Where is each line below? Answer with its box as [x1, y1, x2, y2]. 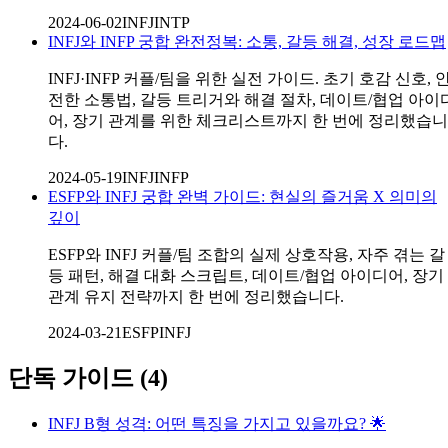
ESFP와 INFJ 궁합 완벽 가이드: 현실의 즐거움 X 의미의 [48, 188, 437, 206]
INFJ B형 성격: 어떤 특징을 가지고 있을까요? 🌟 [48, 415, 386, 433]
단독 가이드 [8, 365, 134, 392]
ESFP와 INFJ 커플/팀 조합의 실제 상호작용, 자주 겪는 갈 [48, 246, 445, 264]
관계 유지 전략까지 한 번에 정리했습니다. [48, 288, 344, 306]
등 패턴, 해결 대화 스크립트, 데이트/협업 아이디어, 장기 [48, 267, 444, 285]
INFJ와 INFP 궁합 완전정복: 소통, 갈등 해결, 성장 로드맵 [48, 33, 446, 51]
